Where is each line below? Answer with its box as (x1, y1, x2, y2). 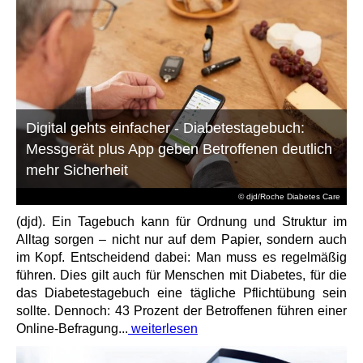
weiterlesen (128, 322, 198, 335)
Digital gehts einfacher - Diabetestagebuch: (26, 120, 305, 136)
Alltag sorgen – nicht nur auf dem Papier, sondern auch (16, 233, 347, 246)
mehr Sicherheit (26, 162, 129, 178)
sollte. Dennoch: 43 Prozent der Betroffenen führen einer (16, 304, 347, 318)
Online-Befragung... (16, 322, 128, 335)
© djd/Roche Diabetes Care (237, 192, 340, 201)
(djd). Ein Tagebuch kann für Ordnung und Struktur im (16, 215, 347, 228)
